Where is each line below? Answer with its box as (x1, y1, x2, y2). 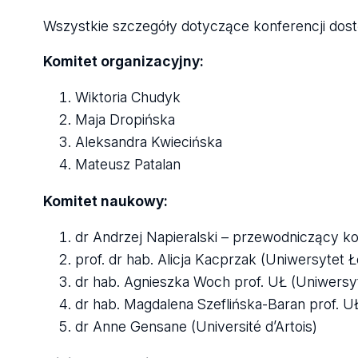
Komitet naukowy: (42, 192, 168, 209)
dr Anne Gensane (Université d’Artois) (74, 318, 317, 336)
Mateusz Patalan (74, 156, 181, 173)
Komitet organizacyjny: (42, 52, 204, 70)
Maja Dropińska (74, 111, 175, 129)
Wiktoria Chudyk (74, 89, 181, 106)
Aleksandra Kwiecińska (74, 133, 222, 151)
